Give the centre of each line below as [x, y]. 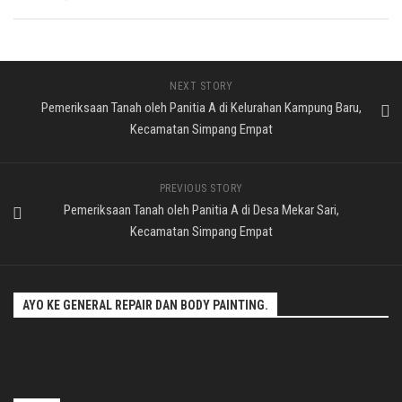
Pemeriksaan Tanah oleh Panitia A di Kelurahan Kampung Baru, [201, 108]
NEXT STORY [201, 87]
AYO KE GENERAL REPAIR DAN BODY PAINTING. [145, 306]
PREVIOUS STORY [201, 189]
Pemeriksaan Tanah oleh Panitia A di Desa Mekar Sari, [201, 210]
